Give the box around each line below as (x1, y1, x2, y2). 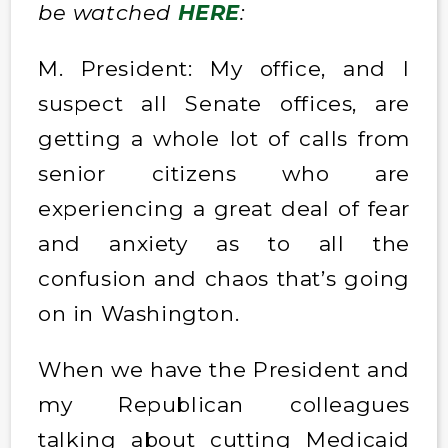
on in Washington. (37, 300, 253, 326)
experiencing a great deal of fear (37, 195, 411, 221)
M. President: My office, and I (37, 55, 411, 81)
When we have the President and (37, 356, 411, 382)
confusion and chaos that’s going (37, 265, 411, 291)
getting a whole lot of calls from (37, 125, 411, 151)
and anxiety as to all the (37, 230, 411, 256)
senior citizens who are (37, 160, 411, 186)
